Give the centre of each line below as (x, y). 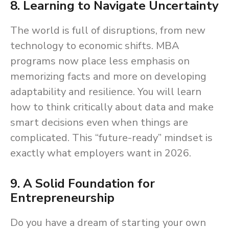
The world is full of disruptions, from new (108, 31)
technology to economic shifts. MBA (95, 46)
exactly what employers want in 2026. (101, 153)
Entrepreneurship (62, 198)
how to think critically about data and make (112, 107)
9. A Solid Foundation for (83, 184)
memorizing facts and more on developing (108, 77)
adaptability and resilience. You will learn (106, 92)
